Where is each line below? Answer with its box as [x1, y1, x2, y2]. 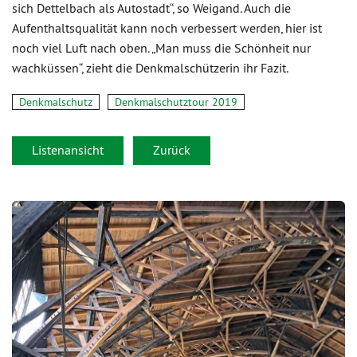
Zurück [153, 142, 190, 158]
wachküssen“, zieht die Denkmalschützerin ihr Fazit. [12, 60, 288, 76]
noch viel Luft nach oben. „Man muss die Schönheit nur [12, 40, 311, 56]
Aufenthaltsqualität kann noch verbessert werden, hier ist [12, 20, 322, 36]
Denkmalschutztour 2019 [115, 95, 237, 109]
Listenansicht [32, 142, 104, 158]
